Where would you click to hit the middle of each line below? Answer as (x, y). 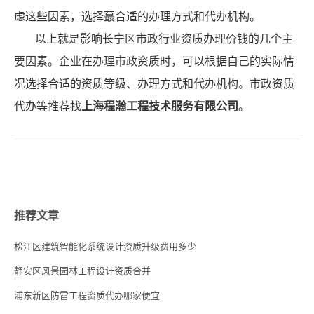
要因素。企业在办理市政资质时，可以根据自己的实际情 (154, 62)
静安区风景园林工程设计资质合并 (82, 271)
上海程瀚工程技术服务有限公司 (160, 107)
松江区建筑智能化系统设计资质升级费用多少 (105, 247)
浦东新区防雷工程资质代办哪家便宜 (87, 296)
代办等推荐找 (48, 107)
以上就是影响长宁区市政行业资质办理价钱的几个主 (164, 39)
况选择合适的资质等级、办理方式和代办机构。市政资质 (154, 84)
